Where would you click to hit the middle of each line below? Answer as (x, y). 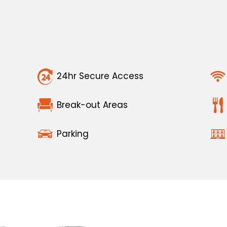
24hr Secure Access (100, 76)
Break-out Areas (92, 105)
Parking (72, 134)
